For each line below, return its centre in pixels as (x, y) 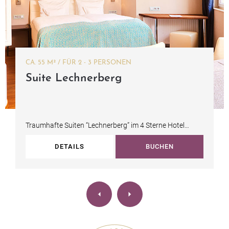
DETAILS (70, 146)
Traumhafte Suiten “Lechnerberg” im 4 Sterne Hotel (105, 125)
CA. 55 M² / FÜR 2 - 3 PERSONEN (97, 63)
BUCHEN (159, 146)
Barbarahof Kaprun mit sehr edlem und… (89, 139)
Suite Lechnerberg (74, 78)
